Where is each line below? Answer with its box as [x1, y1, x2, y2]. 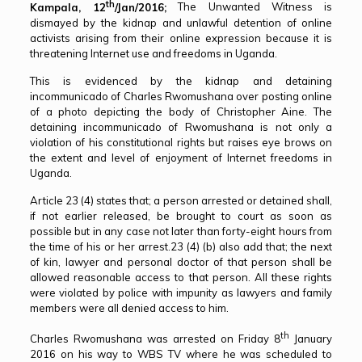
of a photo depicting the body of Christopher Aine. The [29, 104, 333, 118]
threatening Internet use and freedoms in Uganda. [29, 46, 277, 60]
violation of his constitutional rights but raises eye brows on [29, 135, 333, 149]
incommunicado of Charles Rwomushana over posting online [29, 89, 333, 103]
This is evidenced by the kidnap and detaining [29, 74, 333, 87]
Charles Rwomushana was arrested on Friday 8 [29, 331, 281, 345]
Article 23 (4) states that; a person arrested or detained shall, [29, 193, 333, 207]
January [289, 331, 333, 345]
